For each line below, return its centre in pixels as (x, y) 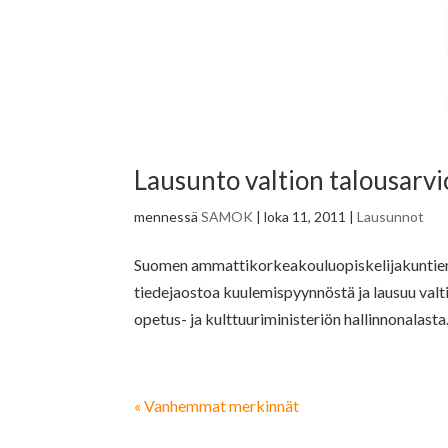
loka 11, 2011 (305, 217)
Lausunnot (391, 217)
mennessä (168, 217)
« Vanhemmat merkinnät (217, 406)
